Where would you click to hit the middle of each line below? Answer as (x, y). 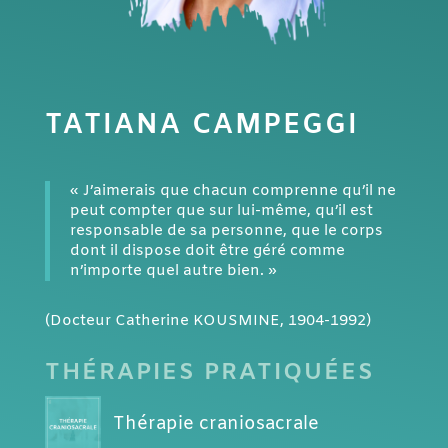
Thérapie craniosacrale (215, 424)
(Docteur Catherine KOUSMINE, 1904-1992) (207, 321)
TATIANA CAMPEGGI (201, 126)
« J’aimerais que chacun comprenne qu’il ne (232, 191)
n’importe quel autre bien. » (173, 271)
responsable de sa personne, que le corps (226, 231)
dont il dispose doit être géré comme (207, 251)
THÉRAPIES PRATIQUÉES (209, 373)
